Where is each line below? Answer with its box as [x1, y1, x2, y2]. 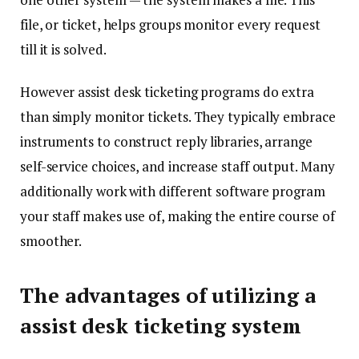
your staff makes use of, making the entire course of [20, 207, 335, 226]
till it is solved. [20, 39, 107, 58]
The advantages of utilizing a [20, 282, 317, 309]
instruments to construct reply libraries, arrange [20, 132, 313, 151]
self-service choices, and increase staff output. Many [20, 157, 335, 176]
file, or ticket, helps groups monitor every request [20, 14, 321, 34]
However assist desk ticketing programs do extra [20, 83, 315, 102]
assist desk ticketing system [20, 313, 301, 340]
